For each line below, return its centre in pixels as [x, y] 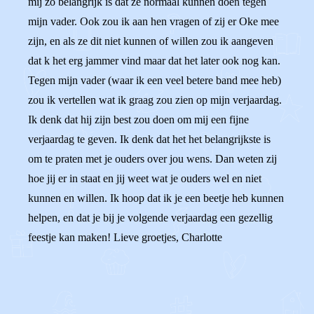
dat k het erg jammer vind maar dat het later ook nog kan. [154, 61]
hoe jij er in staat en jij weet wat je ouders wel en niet [145, 178]
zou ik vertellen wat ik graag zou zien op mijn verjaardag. [155, 100]
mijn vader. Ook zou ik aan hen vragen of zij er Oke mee [153, 21]
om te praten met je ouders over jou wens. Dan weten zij [152, 159]
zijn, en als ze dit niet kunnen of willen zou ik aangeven [151, 41]
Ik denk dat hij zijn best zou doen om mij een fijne [138, 120]
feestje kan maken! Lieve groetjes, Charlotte [125, 237]
